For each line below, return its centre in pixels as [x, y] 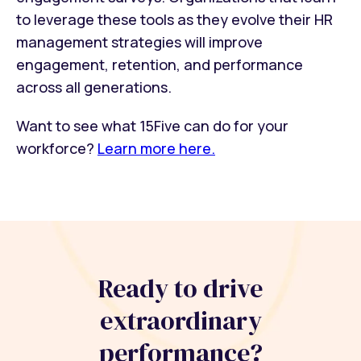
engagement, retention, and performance [160, 64]
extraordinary [180, 321]
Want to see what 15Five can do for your [152, 125]
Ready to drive [180, 289]
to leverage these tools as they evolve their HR [174, 19]
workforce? [57, 148]
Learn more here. [156, 148]
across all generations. [94, 87]
